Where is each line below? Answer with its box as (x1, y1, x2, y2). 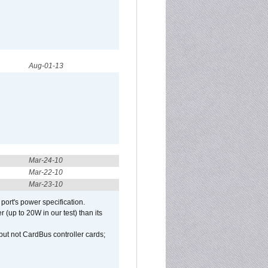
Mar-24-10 (29, 156, 63, 165)
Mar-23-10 (29, 180, 63, 188)
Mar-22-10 (29, 168, 63, 176)
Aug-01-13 (29, 62, 63, 70)
